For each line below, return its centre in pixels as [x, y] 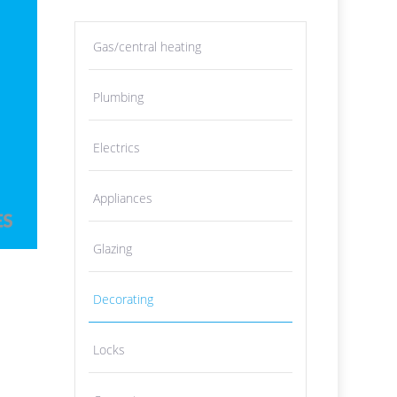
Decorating [123, 299]
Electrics [116, 148]
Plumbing [118, 97]
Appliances [122, 198]
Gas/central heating [147, 47]
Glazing [112, 249]
